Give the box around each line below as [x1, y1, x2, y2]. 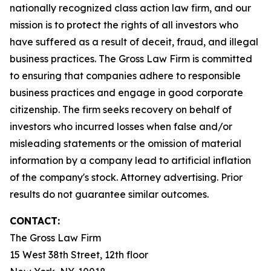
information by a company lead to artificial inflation [10, 154, 251, 166]
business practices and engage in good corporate [10, 87, 243, 99]
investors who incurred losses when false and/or [10, 120, 232, 132]
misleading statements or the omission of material [10, 137, 241, 149]
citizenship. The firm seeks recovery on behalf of [10, 103, 232, 116]
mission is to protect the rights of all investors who [10, 19, 238, 31]
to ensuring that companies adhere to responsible [10, 70, 241, 82]
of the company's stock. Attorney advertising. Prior [10, 171, 243, 183]
